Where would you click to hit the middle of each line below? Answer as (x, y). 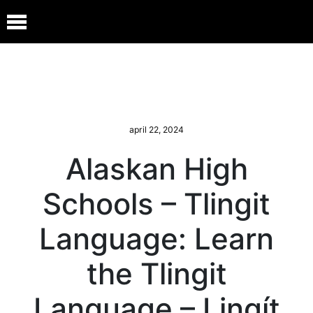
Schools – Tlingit (156, 203)
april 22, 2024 (156, 129)
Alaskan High (156, 168)
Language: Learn (156, 238)
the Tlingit (156, 273)
